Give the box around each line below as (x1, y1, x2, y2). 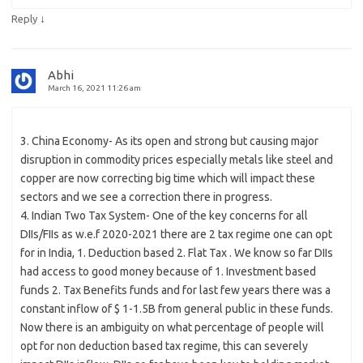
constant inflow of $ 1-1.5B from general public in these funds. (20, 301, 333, 315)
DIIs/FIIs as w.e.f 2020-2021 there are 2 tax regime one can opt (20, 227, 332, 241)
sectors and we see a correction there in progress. (20, 190, 272, 203)
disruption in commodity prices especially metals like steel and (20, 152, 333, 166)
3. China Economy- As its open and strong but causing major (20, 134, 318, 147)
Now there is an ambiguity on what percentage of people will (20, 320, 324, 334)
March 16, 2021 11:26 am (48, 83, 141, 92)
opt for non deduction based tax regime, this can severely (20, 339, 308, 352)
